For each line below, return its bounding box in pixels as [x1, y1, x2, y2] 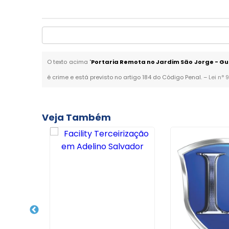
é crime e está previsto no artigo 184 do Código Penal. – [47, 73, 209, 81]
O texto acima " [47, 58, 91, 66]
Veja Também [42, 111, 111, 124]
